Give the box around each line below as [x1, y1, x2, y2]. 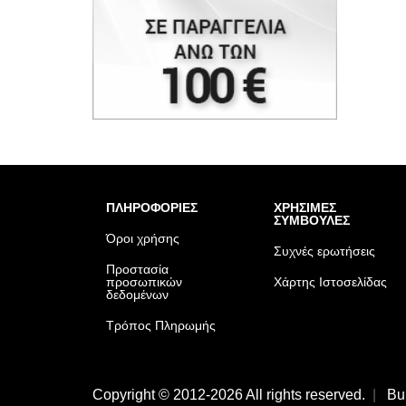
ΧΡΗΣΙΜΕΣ [274, 199, 336, 215]
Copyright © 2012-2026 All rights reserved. [92, 387, 365, 403]
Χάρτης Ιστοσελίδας [274, 274, 387, 289]
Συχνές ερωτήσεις [274, 243, 375, 258]
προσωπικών [106, 274, 182, 289]
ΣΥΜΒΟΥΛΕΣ [274, 212, 350, 227]
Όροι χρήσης [106, 230, 179, 246]
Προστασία [106, 261, 169, 276]
